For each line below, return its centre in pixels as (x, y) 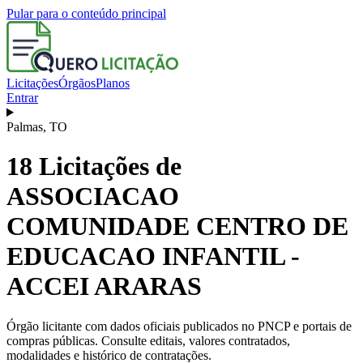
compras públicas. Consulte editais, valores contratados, (148, 340)
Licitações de (107, 167)
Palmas (25, 127)
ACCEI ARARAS (104, 286)
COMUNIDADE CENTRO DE (177, 226)
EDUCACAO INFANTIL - (153, 256)
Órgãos (77, 83)
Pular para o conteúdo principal (86, 13)
